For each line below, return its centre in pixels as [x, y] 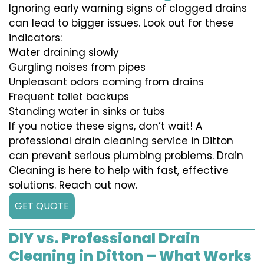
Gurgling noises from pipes [77, 67]
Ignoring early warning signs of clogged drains [128, 9]
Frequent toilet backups [69, 97]
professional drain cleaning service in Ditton [121, 141]
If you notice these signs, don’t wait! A [105, 126]
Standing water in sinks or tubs [87, 112]
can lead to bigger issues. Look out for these [121, 23]
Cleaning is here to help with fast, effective [119, 171]
